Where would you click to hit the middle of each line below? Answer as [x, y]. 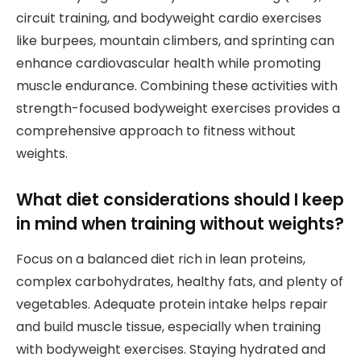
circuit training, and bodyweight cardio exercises [169, 19]
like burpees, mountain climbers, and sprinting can [175, 41]
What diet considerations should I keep [180, 199]
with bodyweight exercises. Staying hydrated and [171, 350]
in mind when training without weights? [180, 223]
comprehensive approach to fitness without [156, 131]
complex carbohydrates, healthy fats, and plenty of [180, 282]
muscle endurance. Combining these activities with [177, 86]
